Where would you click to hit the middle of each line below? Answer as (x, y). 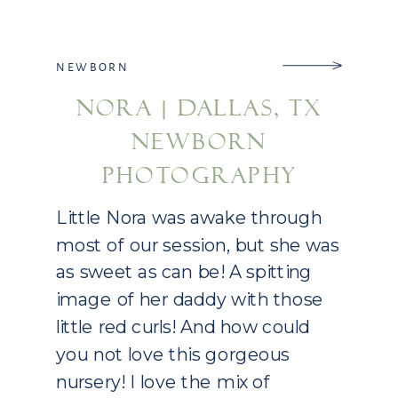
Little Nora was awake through (189, 218)
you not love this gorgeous (173, 354)
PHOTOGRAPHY (199, 175)
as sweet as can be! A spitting (184, 272)
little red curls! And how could (183, 327)
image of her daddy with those (190, 299)
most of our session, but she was (198, 245)
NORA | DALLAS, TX (199, 108)
